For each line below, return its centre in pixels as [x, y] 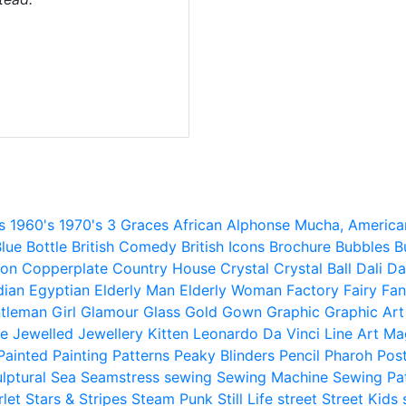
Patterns [141, 355]
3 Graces [138, 225]
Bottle [47, 246]
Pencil [300, 355]
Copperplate [65, 268]
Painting [80, 355]
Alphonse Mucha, [285, 225]
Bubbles [362, 246]
